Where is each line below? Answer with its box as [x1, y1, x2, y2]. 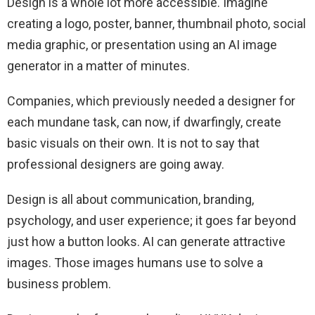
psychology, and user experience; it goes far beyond [7, 213, 296, 229]
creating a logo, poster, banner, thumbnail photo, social [7, 16, 306, 32]
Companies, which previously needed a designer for [7, 94, 295, 109]
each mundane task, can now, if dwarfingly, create [7, 115, 281, 130]
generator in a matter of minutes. [7, 58, 190, 74]
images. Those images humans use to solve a [7, 255, 263, 271]
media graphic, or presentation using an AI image [7, 37, 277, 53]
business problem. [7, 276, 111, 292]
